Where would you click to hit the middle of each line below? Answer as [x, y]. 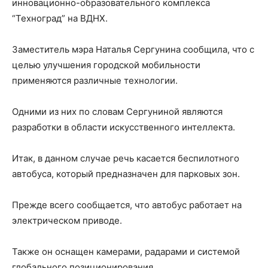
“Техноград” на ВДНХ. [60, 18]
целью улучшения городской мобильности [106, 65]
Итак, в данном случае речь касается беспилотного [126, 158]
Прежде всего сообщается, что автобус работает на [127, 205]
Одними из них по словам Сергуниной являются [117, 112]
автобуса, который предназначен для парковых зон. [126, 174]
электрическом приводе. [67, 220]
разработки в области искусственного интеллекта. [124, 127]
